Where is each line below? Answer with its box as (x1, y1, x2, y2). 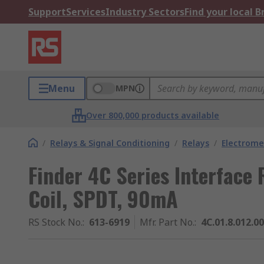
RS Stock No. (28, 216, 82, 229)
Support (28, 5, 66, 18)
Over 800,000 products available (86, 110, 220, 121)
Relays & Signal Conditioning (50, 137, 170, 148)
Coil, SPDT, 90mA (28, 183, 178, 214)
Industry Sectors (105, 5, 184, 18)
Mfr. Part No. (140, 216, 194, 229)
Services (66, 5, 105, 18)
